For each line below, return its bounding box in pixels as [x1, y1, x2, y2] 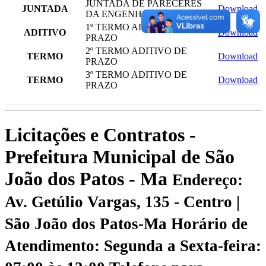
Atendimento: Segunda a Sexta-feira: [5, 236, 261, 255]
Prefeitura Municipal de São [5, 145, 235, 167]
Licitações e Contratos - [5, 123, 196, 145]
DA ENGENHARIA [85, 9, 166, 20]
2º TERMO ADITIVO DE [85, 46, 187, 56]
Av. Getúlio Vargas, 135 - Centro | [5, 192, 240, 211]
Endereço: [172, 170, 243, 189]
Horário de [171, 214, 248, 233]
